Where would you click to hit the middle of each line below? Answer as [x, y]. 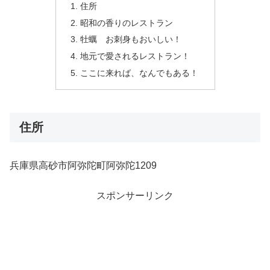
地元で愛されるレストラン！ [135, 56]
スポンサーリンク [135, 196]
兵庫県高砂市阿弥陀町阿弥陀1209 [83, 165]
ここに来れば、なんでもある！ [139, 73]
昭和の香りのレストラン [126, 23]
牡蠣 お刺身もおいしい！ [130, 39]
